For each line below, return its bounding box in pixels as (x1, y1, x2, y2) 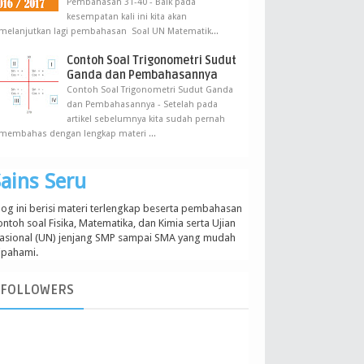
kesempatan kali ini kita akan (67, 11, 187, 23)
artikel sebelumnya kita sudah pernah (67, 114, 225, 125)
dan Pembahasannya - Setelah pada (67, 99, 218, 110)
